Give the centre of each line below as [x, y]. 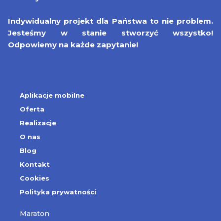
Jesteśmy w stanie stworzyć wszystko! [110, 33]
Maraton [35, 214]
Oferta [32, 109]
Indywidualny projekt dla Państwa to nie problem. [110, 21]
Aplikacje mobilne [52, 95]
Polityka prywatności [58, 192]
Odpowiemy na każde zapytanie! [73, 45]
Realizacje [38, 123]
